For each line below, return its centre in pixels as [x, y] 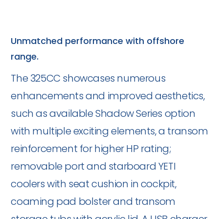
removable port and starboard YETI [93, 167]
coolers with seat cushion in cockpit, [94, 185]
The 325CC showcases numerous [88, 79]
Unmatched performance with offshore [98, 42]
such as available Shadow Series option [103, 115]
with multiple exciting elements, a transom [109, 132]
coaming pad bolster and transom [93, 203]
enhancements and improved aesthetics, [108, 97]
